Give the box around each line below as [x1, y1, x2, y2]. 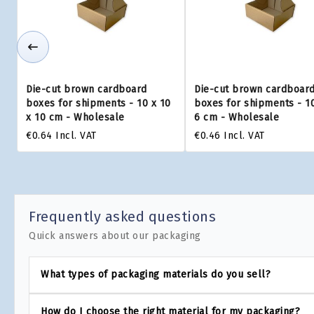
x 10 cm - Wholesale [26, 111, 125, 123]
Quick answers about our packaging [29, 230, 201, 242]
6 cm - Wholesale [194, 111, 279, 123]
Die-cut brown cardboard [26, 83, 147, 95]
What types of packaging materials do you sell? [41, 268, 271, 280]
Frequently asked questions [29, 208, 216, 225]
